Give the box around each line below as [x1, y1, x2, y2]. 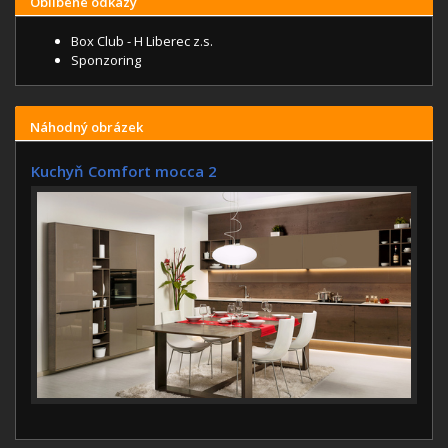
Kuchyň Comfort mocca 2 [31, 161, 217, 182]
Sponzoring [71, 51, 141, 70]
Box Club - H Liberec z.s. [71, 32, 213, 51]
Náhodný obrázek [30, 118, 143, 137]
